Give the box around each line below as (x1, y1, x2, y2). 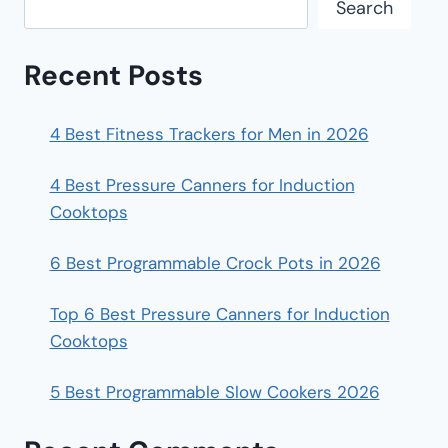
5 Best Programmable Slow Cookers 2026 (49, 380, 380, 403)
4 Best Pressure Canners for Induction (49, 173, 355, 196)
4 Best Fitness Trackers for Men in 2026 (49, 122, 369, 145)
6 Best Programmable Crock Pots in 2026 (49, 251, 381, 274)
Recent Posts (24, 56, 203, 94)
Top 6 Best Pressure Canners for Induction (49, 302, 390, 325)
